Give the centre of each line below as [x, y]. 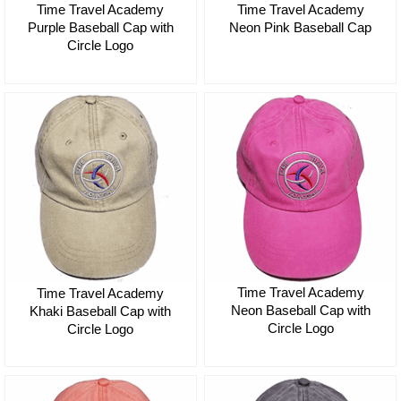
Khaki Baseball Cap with [101, 311]
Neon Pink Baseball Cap [301, 28]
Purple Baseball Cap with [100, 28]
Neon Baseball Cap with [300, 311]
